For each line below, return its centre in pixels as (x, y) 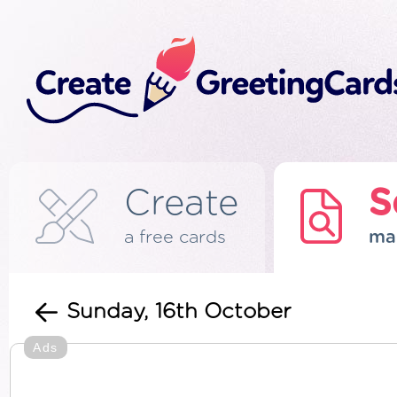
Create (181, 204)
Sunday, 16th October (179, 312)
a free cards (175, 237)
